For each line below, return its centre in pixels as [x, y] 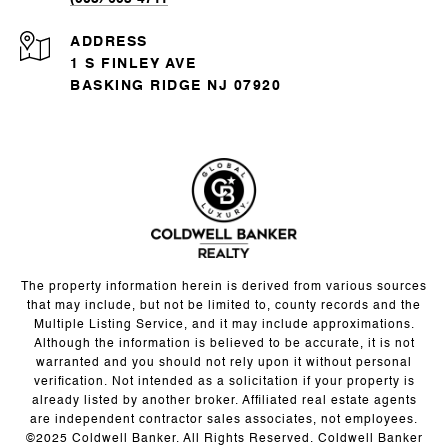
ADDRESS [109, 41]
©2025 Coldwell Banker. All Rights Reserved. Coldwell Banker [224, 438]
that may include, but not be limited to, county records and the [224, 305]
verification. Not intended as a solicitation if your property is [224, 381]
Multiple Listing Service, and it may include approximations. [224, 324]
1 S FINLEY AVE [133, 63]
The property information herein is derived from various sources [224, 286]
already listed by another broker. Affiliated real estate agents [224, 400]
